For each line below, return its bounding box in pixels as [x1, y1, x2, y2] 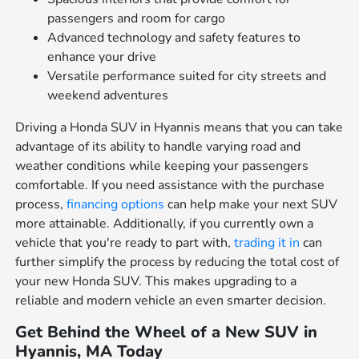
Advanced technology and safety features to [47, 28, 301, 46]
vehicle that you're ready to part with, [15, 233, 235, 252]
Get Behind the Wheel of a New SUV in [15, 321, 318, 343]
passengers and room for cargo [47, 9, 226, 27]
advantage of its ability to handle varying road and [15, 137, 301, 155]
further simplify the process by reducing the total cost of [15, 252, 340, 271]
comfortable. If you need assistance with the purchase [15, 175, 325, 194]
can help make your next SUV [164, 195, 338, 213]
